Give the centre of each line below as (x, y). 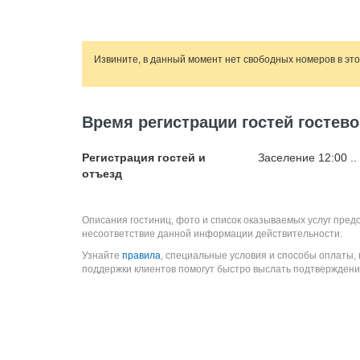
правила (141, 256)
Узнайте (102, 256)
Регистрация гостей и (144, 157)
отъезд (102, 174)
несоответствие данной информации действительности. (212, 234)
